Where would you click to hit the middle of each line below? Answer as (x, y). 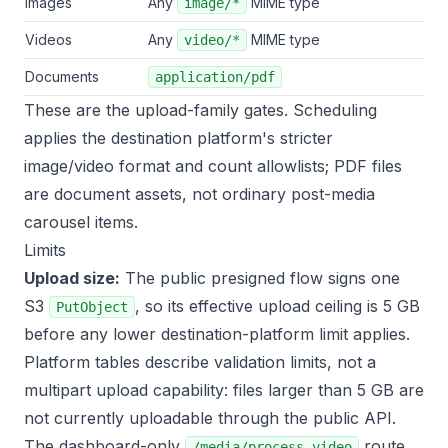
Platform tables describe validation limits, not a (200, 362)
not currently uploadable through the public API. (210, 418)
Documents (62, 76)
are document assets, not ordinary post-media (199, 194)
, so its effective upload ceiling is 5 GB (277, 306)
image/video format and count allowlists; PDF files (213, 166)
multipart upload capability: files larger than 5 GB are (224, 390)
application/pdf (215, 77)
